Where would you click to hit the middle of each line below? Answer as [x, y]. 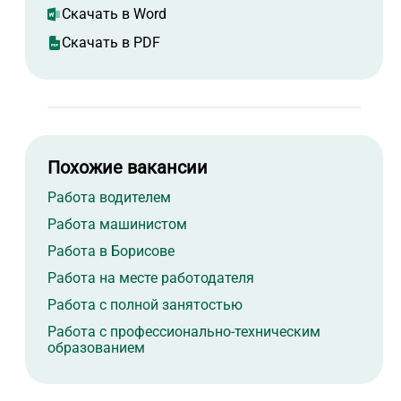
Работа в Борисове [111, 252]
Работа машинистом [117, 225]
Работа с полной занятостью [145, 305]
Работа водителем [109, 198]
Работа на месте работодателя [151, 278]
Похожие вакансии [128, 168]
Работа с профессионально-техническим [184, 332]
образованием [96, 348]
